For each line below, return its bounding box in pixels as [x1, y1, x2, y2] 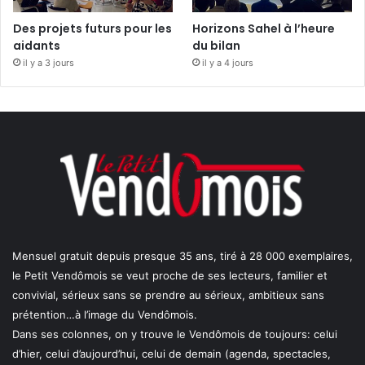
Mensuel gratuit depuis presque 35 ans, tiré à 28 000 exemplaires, [12, 248, 353, 262]
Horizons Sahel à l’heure [192, 20, 336, 37]
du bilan [192, 37, 241, 54]
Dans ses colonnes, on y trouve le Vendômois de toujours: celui [12, 327, 337, 341]
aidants [13, 37, 60, 54]
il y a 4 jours [202, 56, 254, 68]
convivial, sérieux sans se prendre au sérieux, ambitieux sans [12, 288, 324, 301]
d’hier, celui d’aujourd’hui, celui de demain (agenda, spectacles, [12, 346, 331, 360]
